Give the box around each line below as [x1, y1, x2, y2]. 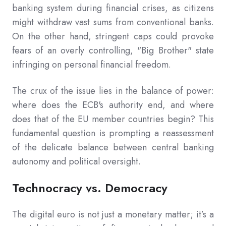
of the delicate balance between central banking [12, 141, 214, 154]
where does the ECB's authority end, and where [12, 98, 214, 112]
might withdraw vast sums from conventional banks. [12, 16, 214, 29]
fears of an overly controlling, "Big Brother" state [12, 44, 214, 58]
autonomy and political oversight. [12, 155, 141, 168]
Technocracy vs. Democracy [12, 179, 167, 197]
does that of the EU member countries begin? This [12, 112, 214, 126]
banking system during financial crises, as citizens [12, 2, 214, 15]
